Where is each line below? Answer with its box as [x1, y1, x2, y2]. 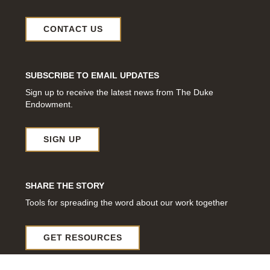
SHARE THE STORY [25, 181, 104, 191]
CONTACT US [43, 24, 103, 34]
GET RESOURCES [43, 233, 122, 243]
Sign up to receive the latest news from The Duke [25, 87, 213, 98]
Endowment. [25, 99, 73, 110]
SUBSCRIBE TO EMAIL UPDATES [25, 71, 159, 81]
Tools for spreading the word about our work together [25, 198, 228, 208]
